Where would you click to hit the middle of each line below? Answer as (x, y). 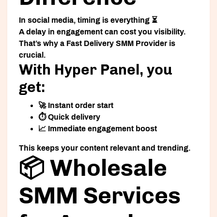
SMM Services (100, 196)
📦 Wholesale (93, 168)
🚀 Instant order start (76, 106)
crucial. (32, 55)
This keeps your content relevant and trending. (105, 148)
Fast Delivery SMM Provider (117, 44)
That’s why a (43, 44)
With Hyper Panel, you (95, 70)
